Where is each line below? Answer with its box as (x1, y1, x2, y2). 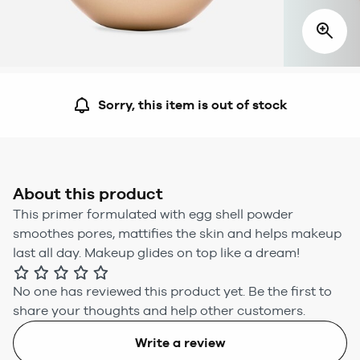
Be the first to (248, 284, 332, 300)
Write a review (134, 335, 226, 351)
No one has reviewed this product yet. (13, 284, 245, 300)
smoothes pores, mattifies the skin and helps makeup (13, 226, 342, 242)
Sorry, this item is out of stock (98, 97, 288, 113)
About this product (13, 184, 163, 204)
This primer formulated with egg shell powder (13, 207, 293, 223)
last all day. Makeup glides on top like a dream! (13, 245, 300, 261)
